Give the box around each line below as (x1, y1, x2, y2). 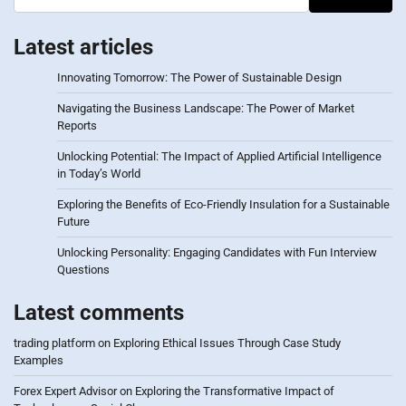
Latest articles (14, 34, 153, 60)
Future (57, 214, 90, 228)
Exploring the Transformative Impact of (135, 383, 334, 398)
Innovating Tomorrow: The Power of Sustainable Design (57, 70, 342, 84)
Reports (57, 118, 97, 132)
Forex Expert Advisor (14, 383, 117, 398)
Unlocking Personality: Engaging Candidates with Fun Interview (57, 245, 377, 259)
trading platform (14, 335, 95, 350)
